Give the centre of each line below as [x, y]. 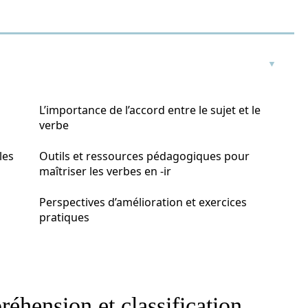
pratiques [64, 217]
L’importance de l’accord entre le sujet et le [150, 110]
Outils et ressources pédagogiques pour [144, 156]
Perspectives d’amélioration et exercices [143, 202]
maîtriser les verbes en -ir [105, 171]
